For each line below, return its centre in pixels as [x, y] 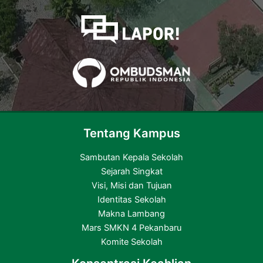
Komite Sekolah [131, 242]
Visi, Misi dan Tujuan [131, 186]
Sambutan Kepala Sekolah [131, 158]
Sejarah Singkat [131, 172]
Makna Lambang [131, 214]
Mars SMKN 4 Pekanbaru [131, 228]
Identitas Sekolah [131, 200]
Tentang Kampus [131, 134]
